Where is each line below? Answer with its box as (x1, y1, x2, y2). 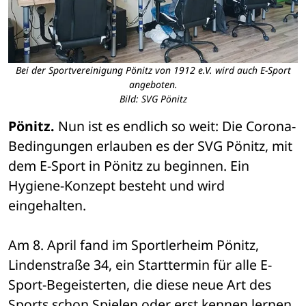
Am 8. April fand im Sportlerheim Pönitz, (8, 236, 259, 255)
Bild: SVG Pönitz (119, 92, 187, 106)
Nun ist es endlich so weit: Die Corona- (58, 117, 296, 136)
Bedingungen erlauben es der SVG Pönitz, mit (8, 137, 292, 156)
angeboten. (128, 78, 178, 92)
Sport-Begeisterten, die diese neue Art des (8, 275, 271, 294)
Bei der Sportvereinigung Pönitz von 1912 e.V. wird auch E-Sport (15, 64, 291, 77)
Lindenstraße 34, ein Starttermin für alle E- (8, 255, 272, 275)
